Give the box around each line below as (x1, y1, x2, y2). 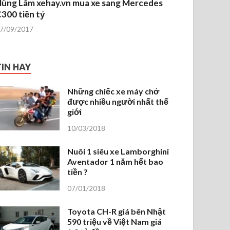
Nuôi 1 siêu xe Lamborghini (67, 146, 169, 156)
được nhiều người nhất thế (67, 96, 169, 106)
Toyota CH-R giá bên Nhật (67, 206, 166, 216)
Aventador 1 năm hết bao (67, 156, 164, 166)
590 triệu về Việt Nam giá (67, 216, 162, 226)
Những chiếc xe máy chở (67, 86, 160, 96)
